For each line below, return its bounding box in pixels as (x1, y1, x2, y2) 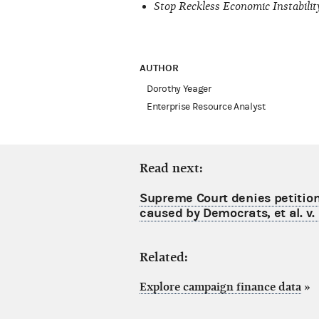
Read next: (140, 161, 203, 177)
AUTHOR (140, 62, 182, 75)
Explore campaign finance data (140, 281, 301, 294)
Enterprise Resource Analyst (147, 101, 266, 113)
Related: (140, 250, 188, 266)
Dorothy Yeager (147, 83, 211, 95)
